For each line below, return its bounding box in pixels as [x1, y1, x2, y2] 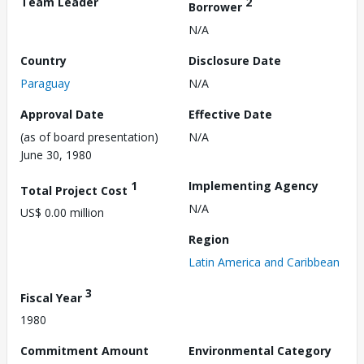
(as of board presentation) [20, 128, 158, 145]
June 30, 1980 [20, 146, 92, 162]
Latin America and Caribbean [188, 253, 340, 270]
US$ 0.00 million [20, 205, 104, 221]
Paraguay [20, 75, 70, 91]
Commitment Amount [20, 343, 149, 359]
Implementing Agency [188, 177, 318, 193]
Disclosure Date [188, 52, 281, 68]
